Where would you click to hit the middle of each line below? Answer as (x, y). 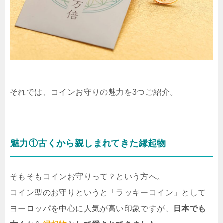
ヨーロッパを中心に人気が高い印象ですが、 (92, 208)
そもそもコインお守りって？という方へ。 (88, 176)
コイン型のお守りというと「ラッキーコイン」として (108, 192)
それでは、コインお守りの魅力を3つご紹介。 (94, 92)
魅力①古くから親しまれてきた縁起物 (88, 143)
